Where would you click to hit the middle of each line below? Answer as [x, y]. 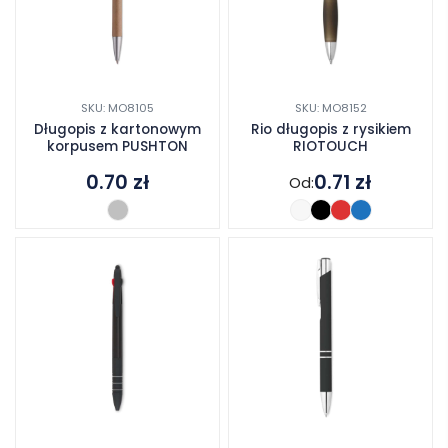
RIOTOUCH [330, 147]
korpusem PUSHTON [117, 147]
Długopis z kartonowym [117, 130]
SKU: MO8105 [117, 108]
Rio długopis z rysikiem [330, 130]
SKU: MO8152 [330, 108]
